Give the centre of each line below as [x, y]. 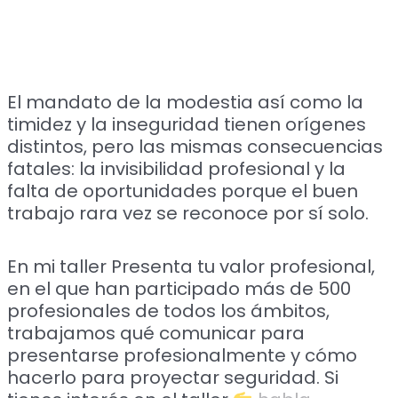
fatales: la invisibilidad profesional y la [177, 168]
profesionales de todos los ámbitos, [169, 310]
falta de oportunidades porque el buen [183, 191]
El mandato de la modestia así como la [186, 102]
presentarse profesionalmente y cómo [183, 355]
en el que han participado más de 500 [179, 288]
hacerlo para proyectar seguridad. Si [173, 377]
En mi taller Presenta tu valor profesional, [191, 266]
